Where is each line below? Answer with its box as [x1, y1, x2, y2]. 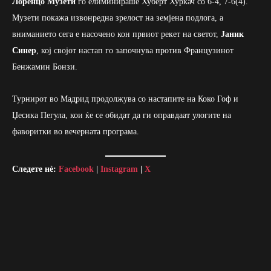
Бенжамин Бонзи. [12, 62, 77, 71]
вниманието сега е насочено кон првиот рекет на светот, [12, 29, 221, 39]
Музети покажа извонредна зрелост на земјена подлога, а [12, 13, 223, 22]
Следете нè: [12, 164, 59, 174]
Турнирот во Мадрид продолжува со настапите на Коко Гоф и [12, 94, 238, 103]
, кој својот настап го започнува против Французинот [36, 45, 233, 55]
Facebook [59, 164, 94, 174]
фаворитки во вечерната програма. [12, 126, 139, 136]
